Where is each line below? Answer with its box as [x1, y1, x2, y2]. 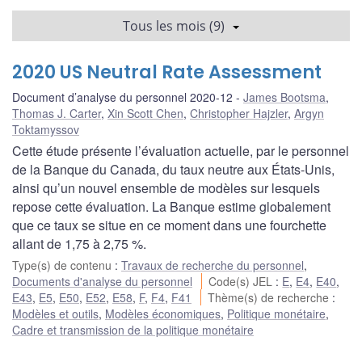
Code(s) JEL [208, 272, 276, 289]
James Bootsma [243, 88, 326, 105]
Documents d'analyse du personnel [12, 272, 192, 289]
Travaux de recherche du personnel [121, 256, 304, 273]
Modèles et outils [12, 305, 99, 322]
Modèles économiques [105, 305, 221, 322]
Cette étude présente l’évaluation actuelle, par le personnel [12, 141, 349, 160]
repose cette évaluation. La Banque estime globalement [12, 196, 330, 216]
